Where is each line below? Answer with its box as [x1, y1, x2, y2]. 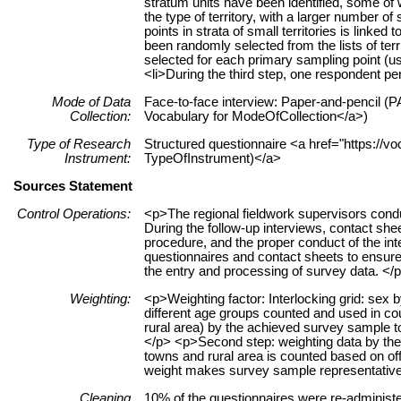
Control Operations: [17, 206, 131, 221]
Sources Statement [13, 178, 132, 193]
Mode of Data [52, 94, 131, 109]
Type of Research [27, 136, 131, 151]
